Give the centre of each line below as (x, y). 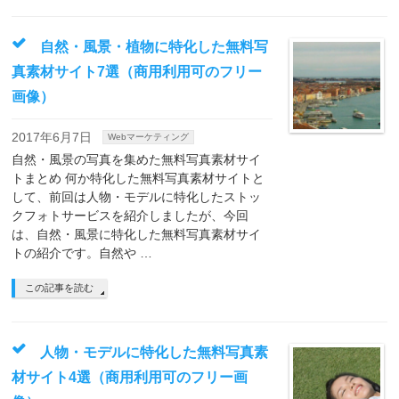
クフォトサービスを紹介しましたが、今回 (130, 216)
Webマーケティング (149, 137)
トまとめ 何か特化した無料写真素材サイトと (138, 178)
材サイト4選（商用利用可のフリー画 (130, 377)
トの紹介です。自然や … (82, 253)
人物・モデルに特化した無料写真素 (155, 352)
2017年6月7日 (52, 137)
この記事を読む (60, 288)
